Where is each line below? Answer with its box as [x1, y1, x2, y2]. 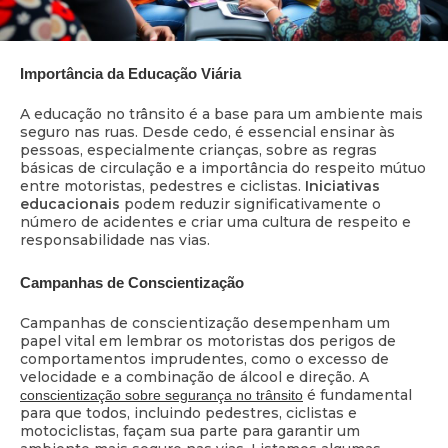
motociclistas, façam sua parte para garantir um [20, 421, 360, 440]
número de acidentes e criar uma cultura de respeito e [20, 213, 411, 232]
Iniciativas [305, 177, 380, 196]
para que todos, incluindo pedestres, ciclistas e [20, 403, 357, 422]
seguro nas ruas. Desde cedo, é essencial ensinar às [20, 123, 395, 142]
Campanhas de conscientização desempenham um [20, 313, 390, 332]
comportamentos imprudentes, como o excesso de [20, 349, 389, 368]
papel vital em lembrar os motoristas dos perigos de [20, 331, 396, 350]
